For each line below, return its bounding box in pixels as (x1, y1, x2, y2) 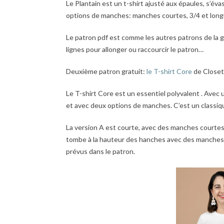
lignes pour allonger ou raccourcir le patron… (66, 45, 203, 53)
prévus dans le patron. (66, 147, 135, 155)
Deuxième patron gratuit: (66, 67, 146, 75)
